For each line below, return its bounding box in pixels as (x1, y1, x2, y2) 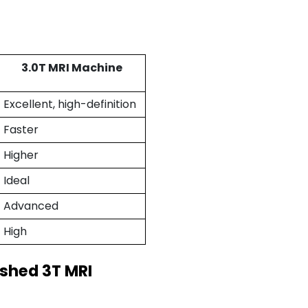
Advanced (3, 197, 58, 214)
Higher (3, 146, 38, 163)
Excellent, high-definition (3, 96, 136, 112)
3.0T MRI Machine (21, 59, 123, 76)
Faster (3, 121, 38, 137)
